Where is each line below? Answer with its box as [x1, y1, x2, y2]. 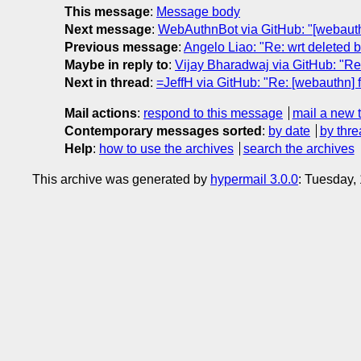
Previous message [64, 39, 178, 54]
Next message [64, 22, 151, 36]
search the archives [243, 141, 355, 156]
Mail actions [64, 106, 137, 120]
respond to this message [143, 106, 283, 120]
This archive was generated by [32, 172, 210, 186]
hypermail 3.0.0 [210, 172, 298, 186]
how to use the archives [99, 141, 234, 156]
